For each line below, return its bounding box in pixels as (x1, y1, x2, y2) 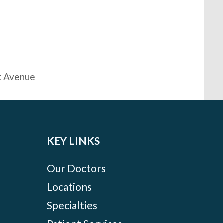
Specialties (47, 198, 98, 211)
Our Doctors (47, 161, 106, 174)
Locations (47, 180, 92, 193)
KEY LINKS (47, 134, 100, 147)
